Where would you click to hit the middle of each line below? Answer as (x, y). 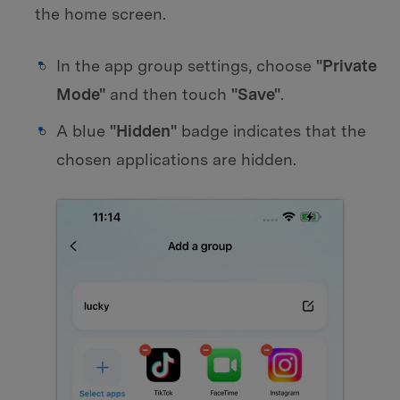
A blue (83, 131)
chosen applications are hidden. (176, 160)
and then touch (168, 94)
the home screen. (100, 14)
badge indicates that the (271, 131)
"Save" (256, 94)
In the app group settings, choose (186, 65)
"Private (346, 65)
